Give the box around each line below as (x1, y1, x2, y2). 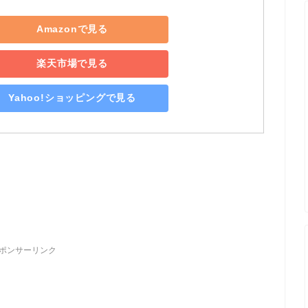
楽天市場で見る (36, 58, 108, 69)
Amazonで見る (36, 23, 109, 35)
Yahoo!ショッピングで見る (8, 92, 136, 104)
